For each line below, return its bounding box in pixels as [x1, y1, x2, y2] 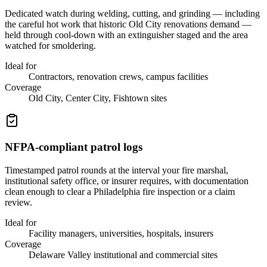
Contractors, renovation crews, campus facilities [29, 71, 208, 82]
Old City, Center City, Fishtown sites [29, 92, 167, 103]
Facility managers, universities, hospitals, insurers [29, 228, 213, 239]
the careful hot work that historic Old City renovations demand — [5, 18, 252, 29]
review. [5, 197, 32, 208]
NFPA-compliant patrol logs [5, 141, 142, 154]
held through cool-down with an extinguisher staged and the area [5, 29, 248, 40]
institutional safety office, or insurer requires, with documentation [5, 176, 249, 187]
